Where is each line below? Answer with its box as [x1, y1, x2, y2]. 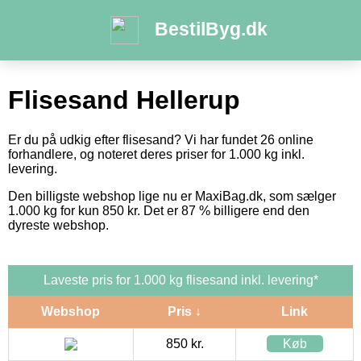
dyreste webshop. [8, 218, 109, 232]
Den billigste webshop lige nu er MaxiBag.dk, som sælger [8, 189, 336, 203]
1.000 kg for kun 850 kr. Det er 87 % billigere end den [8, 203, 309, 218]
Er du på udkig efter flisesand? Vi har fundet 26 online [8, 132, 313, 147]
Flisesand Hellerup [8, 85, 240, 115]
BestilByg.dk [154, 18, 268, 39]
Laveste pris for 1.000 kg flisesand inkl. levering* [43, 272, 318, 287]
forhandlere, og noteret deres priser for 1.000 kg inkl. [8, 147, 305, 161]
